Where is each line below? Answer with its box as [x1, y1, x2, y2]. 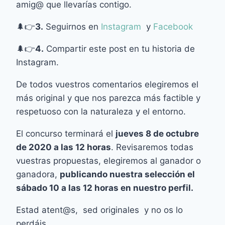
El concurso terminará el [16, 128, 116, 139]
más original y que [16, 92, 92, 103]
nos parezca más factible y [92, 92, 201, 103]
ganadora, [16, 169, 60, 179]
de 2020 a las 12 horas [16, 142, 111, 152]
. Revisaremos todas [111, 142, 194, 152]
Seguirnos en [43, 21, 101, 32]
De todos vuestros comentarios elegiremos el [16, 79, 199, 89]
